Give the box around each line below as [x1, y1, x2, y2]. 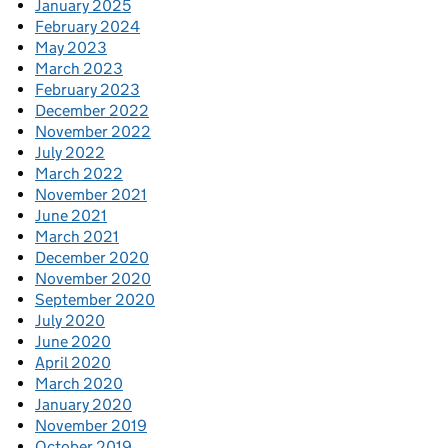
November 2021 [35, 185, 147, 205]
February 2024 [35, 17, 140, 37]
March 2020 [35, 374, 123, 394]
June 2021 [35, 206, 107, 226]
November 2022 [35, 122, 151, 142]
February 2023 [35, 80, 140, 100]
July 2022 [35, 143, 105, 163]
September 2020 [35, 290, 155, 310]
